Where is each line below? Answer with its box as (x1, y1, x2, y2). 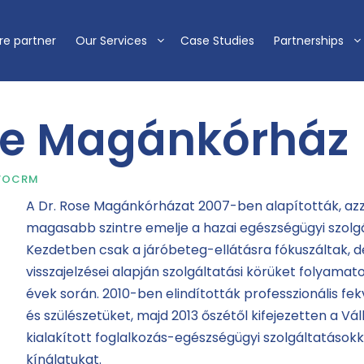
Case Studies (180, 32, 254, 49)
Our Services (76, 32, 147, 49)
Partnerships (274, 32, 344, 49)
